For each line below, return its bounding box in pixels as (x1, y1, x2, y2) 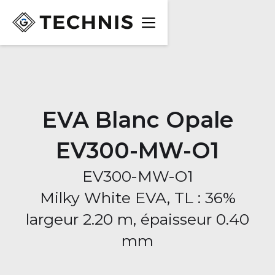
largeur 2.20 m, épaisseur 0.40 (26, 210, 249, 228)
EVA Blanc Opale (42, 106, 233, 133)
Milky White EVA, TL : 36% (39, 188, 236, 207)
